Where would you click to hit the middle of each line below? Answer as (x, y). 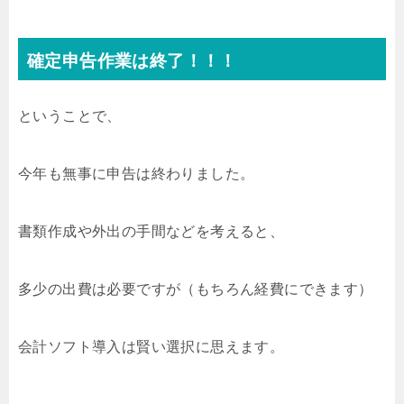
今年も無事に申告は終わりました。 (137, 173)
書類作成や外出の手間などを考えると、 (151, 231)
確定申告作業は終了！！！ (132, 61)
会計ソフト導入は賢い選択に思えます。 (151, 346)
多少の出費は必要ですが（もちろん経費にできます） (196, 289)
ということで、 (70, 115)
